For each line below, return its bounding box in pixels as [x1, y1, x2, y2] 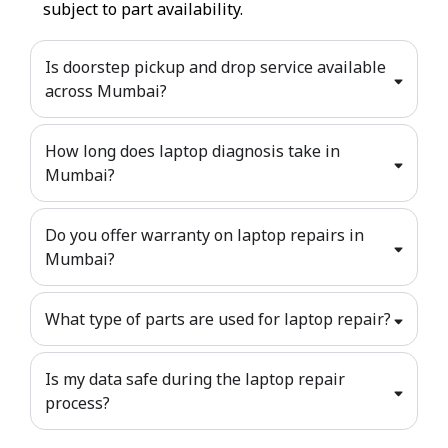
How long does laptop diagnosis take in [45, 139, 340, 162]
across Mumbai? [45, 79, 167, 102]
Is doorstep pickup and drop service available [45, 55, 386, 78]
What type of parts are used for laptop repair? [45, 307, 391, 330]
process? [45, 391, 110, 414]
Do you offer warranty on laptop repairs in [45, 223, 364, 246]
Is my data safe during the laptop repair [45, 367, 345, 390]
